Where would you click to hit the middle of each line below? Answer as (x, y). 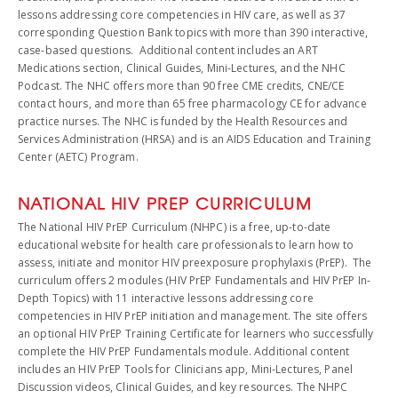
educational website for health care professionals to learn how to (186, 245)
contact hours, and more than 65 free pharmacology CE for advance (192, 103)
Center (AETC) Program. (78, 157)
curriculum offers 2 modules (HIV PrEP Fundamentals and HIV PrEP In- (195, 280)
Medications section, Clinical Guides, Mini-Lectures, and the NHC (182, 68)
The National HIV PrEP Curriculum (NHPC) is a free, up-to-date (175, 227)
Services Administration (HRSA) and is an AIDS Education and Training (195, 139)
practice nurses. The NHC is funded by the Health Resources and (183, 121)
